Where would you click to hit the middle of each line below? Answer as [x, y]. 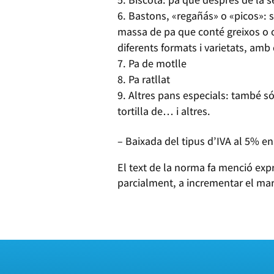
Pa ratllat [149, 79]
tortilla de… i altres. [164, 111]
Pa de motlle [157, 63]
